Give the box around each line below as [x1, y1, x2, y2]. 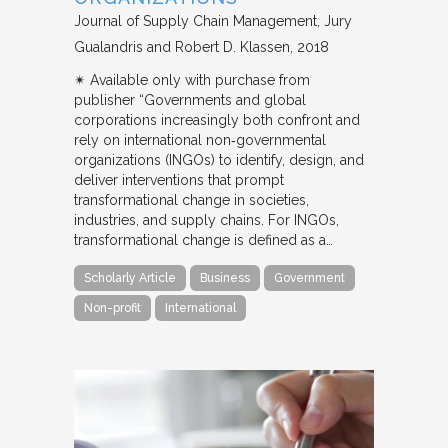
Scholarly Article [84, 270, 176, 285]
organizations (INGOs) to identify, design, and [74, 151, 364, 168]
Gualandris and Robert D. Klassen [74, 38, 290, 55]
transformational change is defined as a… [74, 231, 333, 248]
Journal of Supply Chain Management [74, 12, 317, 29]
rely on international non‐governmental [74, 131, 326, 148]
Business [200, 270, 250, 285]
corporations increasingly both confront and [74, 111, 360, 128]
